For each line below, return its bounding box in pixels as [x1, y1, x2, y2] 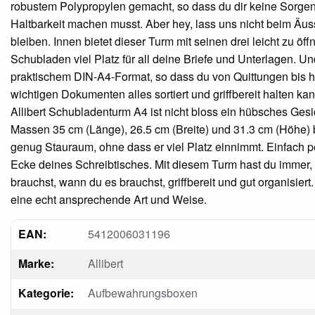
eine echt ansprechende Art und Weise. [10, 191, 207, 207]
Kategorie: [18, 284, 74, 301]
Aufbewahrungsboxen [87, 284, 198, 301]
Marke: [18, 255, 54, 271]
